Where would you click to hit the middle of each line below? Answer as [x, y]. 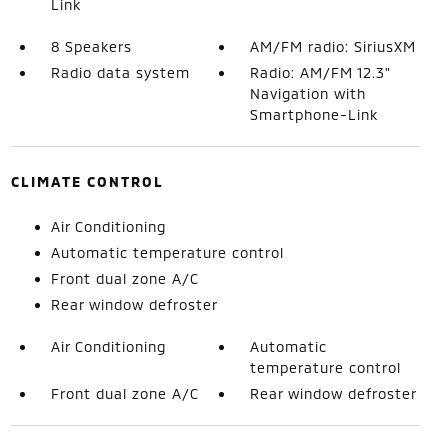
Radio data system [120, 72]
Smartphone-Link [314, 114]
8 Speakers [91, 46]
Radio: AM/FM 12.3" [320, 72]
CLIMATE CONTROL [87, 181]
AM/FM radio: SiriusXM [333, 46]
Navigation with [308, 93]
